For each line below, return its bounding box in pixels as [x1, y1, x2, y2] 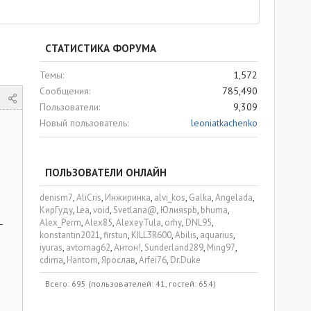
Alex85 [85, 217, 112, 228]
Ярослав [101, 254, 135, 266]
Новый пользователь [40, 117, 127, 129]
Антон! [114, 242, 141, 253]
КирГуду [40, 204, 73, 216]
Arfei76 [139, 254, 167, 266]
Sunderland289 [144, 242, 203, 253]
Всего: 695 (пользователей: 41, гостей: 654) [45, 278, 216, 289]
